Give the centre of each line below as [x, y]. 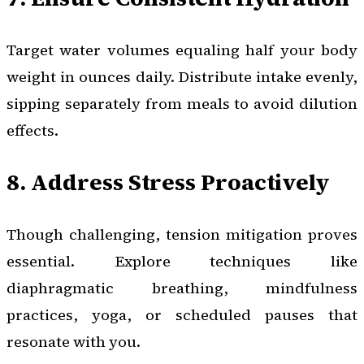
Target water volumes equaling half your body [182, 50]
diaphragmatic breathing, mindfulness [182, 288]
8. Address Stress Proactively [168, 182]
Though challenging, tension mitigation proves [182, 234]
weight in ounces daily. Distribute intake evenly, [182, 77]
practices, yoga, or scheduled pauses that [182, 315]
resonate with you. [74, 342]
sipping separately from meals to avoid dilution [182, 104]
